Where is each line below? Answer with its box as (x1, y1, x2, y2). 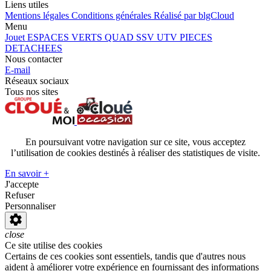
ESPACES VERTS (27, 31, 105, 42)
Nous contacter (5, 53, 62, 64)
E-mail (5, 64, 30, 75)
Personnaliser (5, 200, 56, 211)
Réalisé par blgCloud (154, 10, 234, 21)
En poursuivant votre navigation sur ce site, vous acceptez (25, 136, 246, 147)
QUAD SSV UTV (105, 31, 180, 42)
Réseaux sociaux (5, 75, 69, 86)
